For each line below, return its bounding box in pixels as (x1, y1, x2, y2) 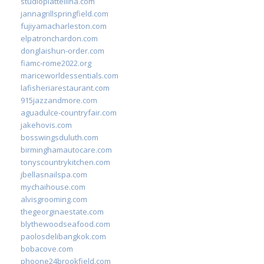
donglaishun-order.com (21, 45, 104, 56)
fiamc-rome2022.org (21, 57, 91, 68)
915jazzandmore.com (21, 94, 97, 105)
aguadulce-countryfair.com (21, 107, 117, 118)
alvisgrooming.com (21, 193, 87, 204)
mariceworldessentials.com (21, 70, 118, 81)
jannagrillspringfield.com (21, 8, 108, 19)
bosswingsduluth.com (21, 131, 98, 143)
